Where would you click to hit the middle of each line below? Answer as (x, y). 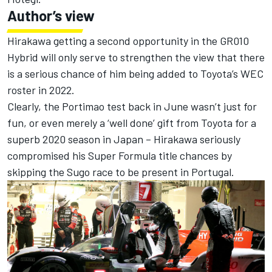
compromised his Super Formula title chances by (120, 155)
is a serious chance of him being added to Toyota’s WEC (135, 73)
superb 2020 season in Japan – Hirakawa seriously (124, 139)
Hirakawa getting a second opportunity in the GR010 (128, 40)
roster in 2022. (41, 90)
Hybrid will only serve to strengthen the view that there (136, 57)
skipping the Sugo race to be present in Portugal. (121, 172)
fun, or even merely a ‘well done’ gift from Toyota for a (132, 122)
